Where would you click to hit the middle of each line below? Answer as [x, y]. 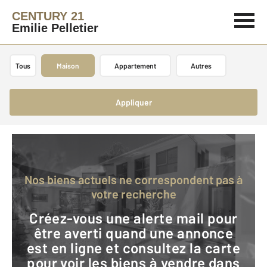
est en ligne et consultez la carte [133, 248]
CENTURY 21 [48, 16]
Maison [68, 66]
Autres [201, 66]
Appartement [135, 66]
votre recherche [133, 194]
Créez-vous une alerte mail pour [34, 218]
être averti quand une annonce [133, 233]
